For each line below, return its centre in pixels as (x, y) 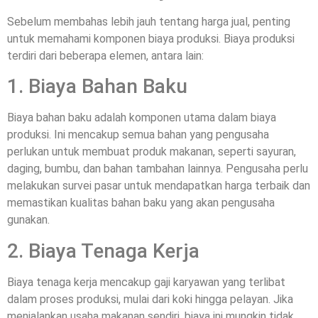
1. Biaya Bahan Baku (97, 87)
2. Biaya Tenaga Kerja (103, 251)
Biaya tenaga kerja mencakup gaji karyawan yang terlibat (146, 282)
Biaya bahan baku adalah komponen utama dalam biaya (142, 118)
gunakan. (28, 220)
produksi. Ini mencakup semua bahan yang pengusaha (138, 135)
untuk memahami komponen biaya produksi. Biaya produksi (151, 38)
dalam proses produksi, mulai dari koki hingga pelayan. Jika (150, 299)
